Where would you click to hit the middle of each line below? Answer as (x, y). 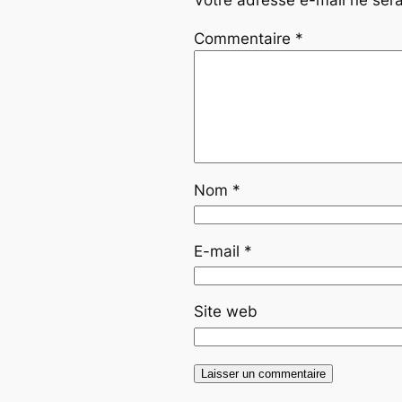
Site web (226, 312)
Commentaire (245, 38)
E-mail (219, 251)
